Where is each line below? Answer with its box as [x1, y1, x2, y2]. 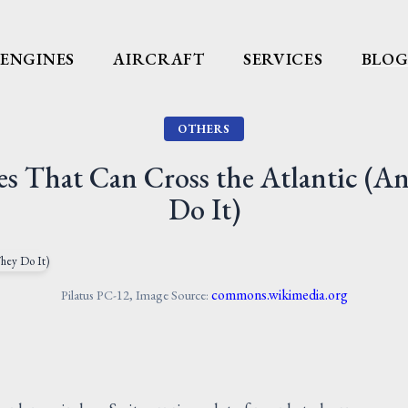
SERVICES [242, 48, 323, 69]
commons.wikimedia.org [210, 284, 348, 304]
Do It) [168, 190, 240, 229]
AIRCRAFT [113, 48, 205, 69]
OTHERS [178, 121, 230, 137]
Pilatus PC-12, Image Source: [60, 285, 211, 303]
